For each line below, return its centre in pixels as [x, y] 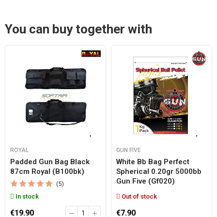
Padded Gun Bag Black [50, 162]
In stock [26, 196]
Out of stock [139, 196]
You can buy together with [78, 29]
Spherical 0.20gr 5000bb [159, 171]
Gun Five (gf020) [146, 181]
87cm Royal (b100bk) [47, 171]
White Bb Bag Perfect [153, 162]
